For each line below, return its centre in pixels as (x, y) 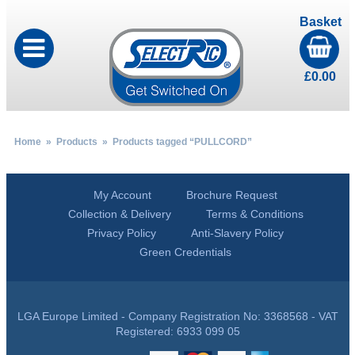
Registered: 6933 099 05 (177, 331)
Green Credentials (185, 252)
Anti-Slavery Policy (237, 233)
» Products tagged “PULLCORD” (174, 142)
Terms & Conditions (254, 214)
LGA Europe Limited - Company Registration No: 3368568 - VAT (177, 316)
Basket (320, 22)
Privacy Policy (122, 233)
